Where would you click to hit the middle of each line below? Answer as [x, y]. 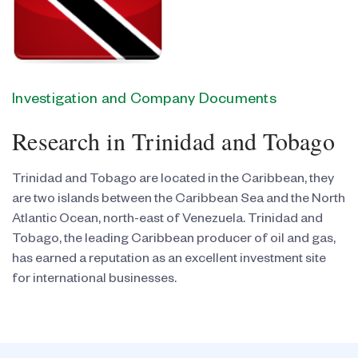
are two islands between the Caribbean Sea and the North [179, 201]
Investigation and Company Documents [144, 101]
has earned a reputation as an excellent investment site [169, 261]
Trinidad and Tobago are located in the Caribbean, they [173, 181]
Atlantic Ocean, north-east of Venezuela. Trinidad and [167, 221]
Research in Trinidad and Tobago [173, 141]
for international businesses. [94, 281]
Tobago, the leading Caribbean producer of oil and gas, [174, 241]
